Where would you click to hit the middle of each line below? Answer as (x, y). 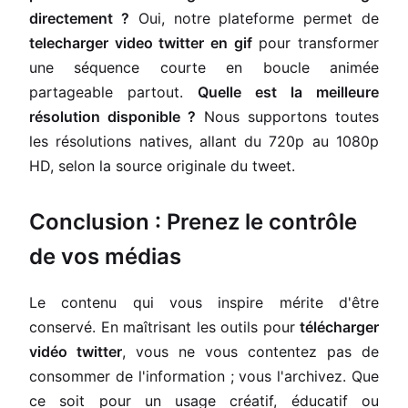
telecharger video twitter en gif (141, 43)
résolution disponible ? (112, 117)
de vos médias (105, 256)
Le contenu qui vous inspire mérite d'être (204, 302)
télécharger (339, 327)
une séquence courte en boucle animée (204, 67)
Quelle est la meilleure (288, 92)
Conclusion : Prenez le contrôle (193, 222)
